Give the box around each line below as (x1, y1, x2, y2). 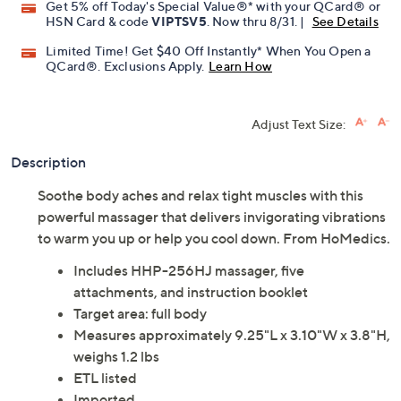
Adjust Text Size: (252, 116, 346, 132)
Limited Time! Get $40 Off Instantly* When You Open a (46, 43, 371, 59)
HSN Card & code (46, 13, 152, 30)
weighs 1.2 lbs (73, 347, 159, 366)
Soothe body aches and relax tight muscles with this (38, 186, 363, 205)
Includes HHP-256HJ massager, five (73, 261, 304, 280)
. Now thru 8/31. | (206, 13, 308, 30)
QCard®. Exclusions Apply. (46, 58, 205, 74)
